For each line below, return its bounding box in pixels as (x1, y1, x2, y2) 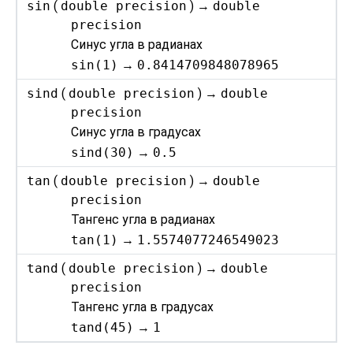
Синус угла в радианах (71, 37, 203, 53)
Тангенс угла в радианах (71, 212, 216, 228)
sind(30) (71, 144, 135, 160)
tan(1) (71, 232, 119, 247)
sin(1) (71, 57, 119, 72)
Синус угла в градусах (71, 124, 202, 140)
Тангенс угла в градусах (71, 299, 214, 315)
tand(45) (71, 319, 135, 335)
